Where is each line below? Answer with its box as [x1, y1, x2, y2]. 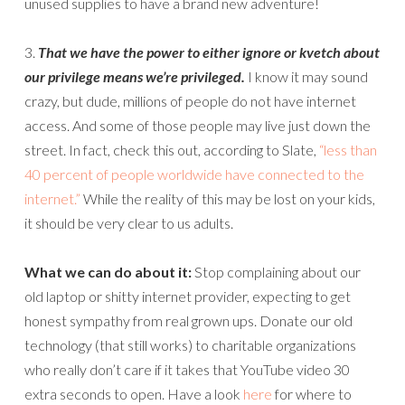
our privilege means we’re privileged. [24, 68, 245, 85]
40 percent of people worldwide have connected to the [24, 165, 364, 183]
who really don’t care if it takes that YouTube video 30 [24, 361, 350, 378]
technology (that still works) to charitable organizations [24, 336, 356, 353]
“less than [319, 141, 377, 158]
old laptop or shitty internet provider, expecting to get [24, 287, 351, 305]
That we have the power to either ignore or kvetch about [38, 43, 380, 61]
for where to [272, 385, 352, 402]
